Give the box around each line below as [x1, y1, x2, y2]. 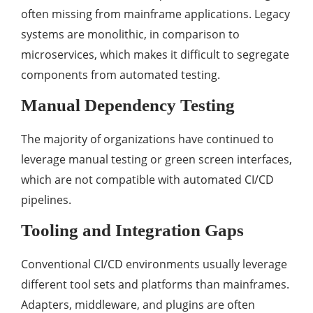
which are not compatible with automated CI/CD [21, 172, 274, 188]
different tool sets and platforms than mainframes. [21, 277, 289, 293]
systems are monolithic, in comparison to [21, 27, 240, 43]
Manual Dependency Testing [21, 96, 235, 115]
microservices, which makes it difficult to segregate [21, 47, 289, 63]
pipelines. [21, 192, 71, 208]
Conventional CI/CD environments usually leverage [21, 256, 287, 272]
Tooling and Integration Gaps [21, 221, 244, 240]
